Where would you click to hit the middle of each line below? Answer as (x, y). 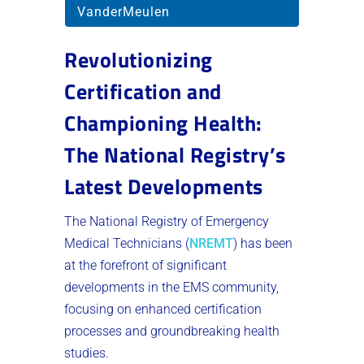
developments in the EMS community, (171, 288)
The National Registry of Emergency (167, 222)
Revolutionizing (139, 60)
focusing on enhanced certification (163, 310)
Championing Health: (163, 123)
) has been (263, 244)
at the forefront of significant (145, 266)
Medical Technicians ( (127, 244)
